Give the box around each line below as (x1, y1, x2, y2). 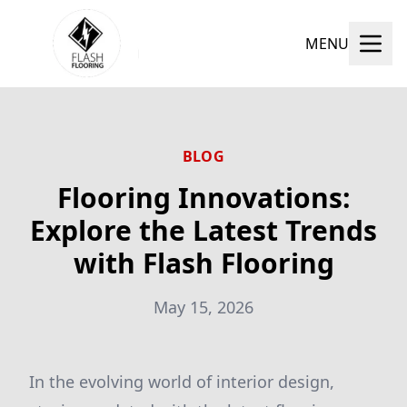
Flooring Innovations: (56, 179, 351, 216)
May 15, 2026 (154, 296, 253, 318)
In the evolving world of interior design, (29, 371, 334, 392)
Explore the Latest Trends (30, 212, 377, 249)
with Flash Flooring (73, 244, 334, 282)
